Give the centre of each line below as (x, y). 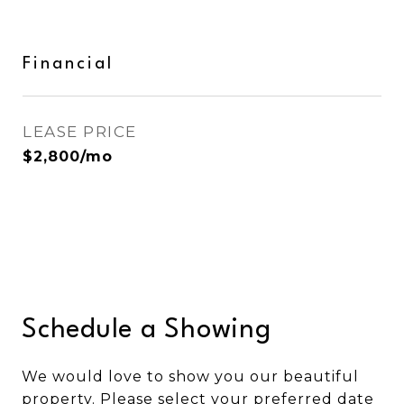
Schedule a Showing (147, 331)
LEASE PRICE (80, 132)
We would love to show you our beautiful (190, 376)
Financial (68, 64)
